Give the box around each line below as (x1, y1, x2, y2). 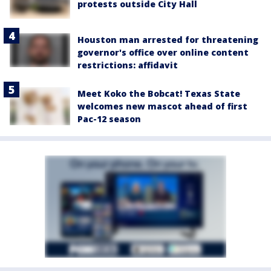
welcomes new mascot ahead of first (77, 100, 247, 113)
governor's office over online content (77, 47, 249, 59)
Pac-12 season (77, 113, 141, 125)
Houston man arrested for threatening (77, 34, 258, 46)
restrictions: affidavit (77, 59, 178, 71)
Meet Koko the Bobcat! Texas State (77, 88, 240, 100)
